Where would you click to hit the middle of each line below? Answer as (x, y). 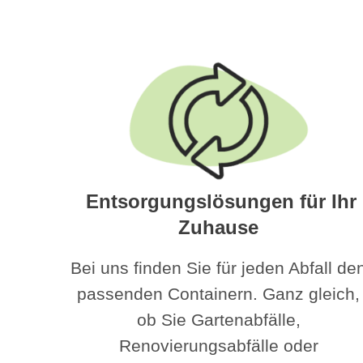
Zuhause (219, 227)
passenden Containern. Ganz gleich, (219, 293)
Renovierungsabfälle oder (218, 345)
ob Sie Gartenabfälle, (218, 319)
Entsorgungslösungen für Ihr (219, 201)
